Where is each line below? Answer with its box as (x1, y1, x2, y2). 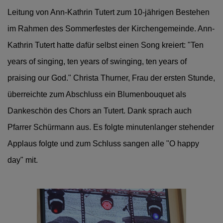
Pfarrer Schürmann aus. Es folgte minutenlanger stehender (7, 123, 214, 132)
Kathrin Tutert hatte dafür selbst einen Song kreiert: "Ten (7, 41, 204, 50)
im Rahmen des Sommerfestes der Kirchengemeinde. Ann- (7, 24, 215, 33)
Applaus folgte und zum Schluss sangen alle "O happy (7, 139, 199, 148)
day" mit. (7, 156, 38, 165)
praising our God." (7, 74, 73, 83)
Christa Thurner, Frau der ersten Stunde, (73, 74, 215, 83)
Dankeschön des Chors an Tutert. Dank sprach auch (7, 107, 192, 115)
